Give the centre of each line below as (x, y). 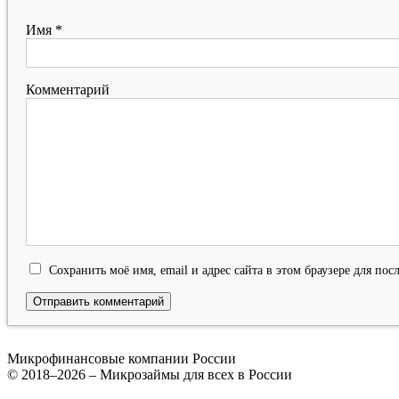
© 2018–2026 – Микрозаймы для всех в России (150, 375)
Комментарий (68, 90)
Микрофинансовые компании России (122, 358)
